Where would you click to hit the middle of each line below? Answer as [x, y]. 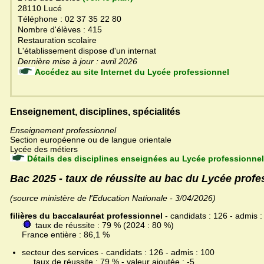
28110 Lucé [40, 9]
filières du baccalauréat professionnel [86, 216]
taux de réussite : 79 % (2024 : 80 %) [103, 225]
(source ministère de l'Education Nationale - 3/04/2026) [113, 198]
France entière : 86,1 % [60, 235]
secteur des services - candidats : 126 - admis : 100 [118, 253]
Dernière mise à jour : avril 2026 [128, 62]
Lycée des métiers [44, 149]
